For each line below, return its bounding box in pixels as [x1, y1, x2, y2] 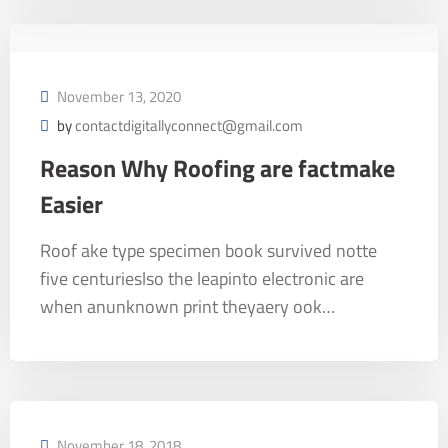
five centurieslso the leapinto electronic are [40, 265, 364, 292]
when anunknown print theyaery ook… [40, 293, 335, 320]
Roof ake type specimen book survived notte [40, 237, 377, 264]
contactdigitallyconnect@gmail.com [75, 114, 303, 137]
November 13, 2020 [57, 85, 181, 108]
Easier [40, 186, 103, 222]
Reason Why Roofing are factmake [40, 150, 395, 186]
